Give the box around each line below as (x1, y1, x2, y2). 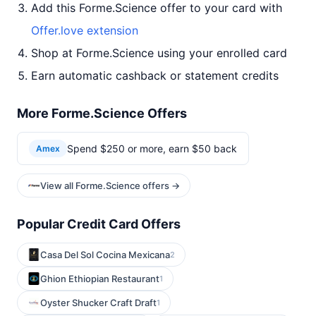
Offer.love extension (31, 23, 138, 37)
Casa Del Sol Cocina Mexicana (40, 249, 170, 260)
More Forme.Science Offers (17, 106, 187, 121)
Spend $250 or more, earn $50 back (67, 142, 237, 154)
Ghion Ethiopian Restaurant (40, 273, 159, 284)
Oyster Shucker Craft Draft (40, 297, 157, 308)
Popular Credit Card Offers (17, 217, 181, 231)
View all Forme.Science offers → (40, 180, 180, 191)
